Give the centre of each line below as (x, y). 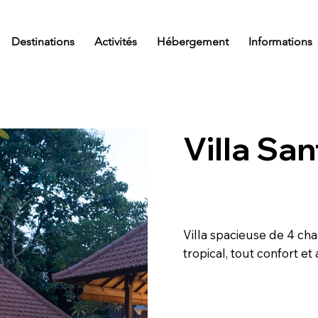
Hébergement (192, 41)
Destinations (43, 41)
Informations (280, 41)
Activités (115, 41)
